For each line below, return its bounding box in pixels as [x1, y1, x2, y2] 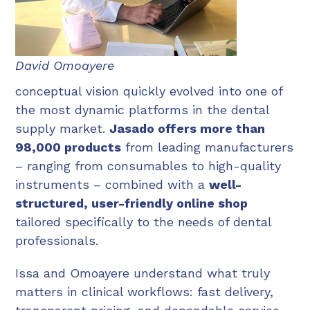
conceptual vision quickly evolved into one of [15, 84, 283, 99]
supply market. [15, 121, 110, 136]
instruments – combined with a [15, 177, 210, 192]
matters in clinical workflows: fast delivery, [15, 284, 274, 300]
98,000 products [15, 140, 122, 155]
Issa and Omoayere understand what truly [15, 266, 271, 281]
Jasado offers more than [109, 121, 266, 136]
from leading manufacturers [121, 140, 294, 155]
